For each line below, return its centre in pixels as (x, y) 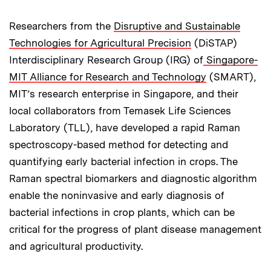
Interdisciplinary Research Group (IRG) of (106, 60)
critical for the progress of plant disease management (135, 229)
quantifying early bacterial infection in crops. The (123, 161)
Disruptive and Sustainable (177, 26)
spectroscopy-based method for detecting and (119, 144)
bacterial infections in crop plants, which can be (122, 212)
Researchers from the (61, 26)
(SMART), (231, 77)
